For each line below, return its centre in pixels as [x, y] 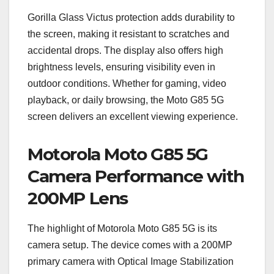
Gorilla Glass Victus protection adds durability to [131, 18]
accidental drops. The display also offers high [125, 51]
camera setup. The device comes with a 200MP [130, 245]
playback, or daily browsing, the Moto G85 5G [126, 100]
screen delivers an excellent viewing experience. [133, 117]
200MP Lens [78, 198]
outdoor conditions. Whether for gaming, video [127, 84]
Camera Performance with [136, 176]
